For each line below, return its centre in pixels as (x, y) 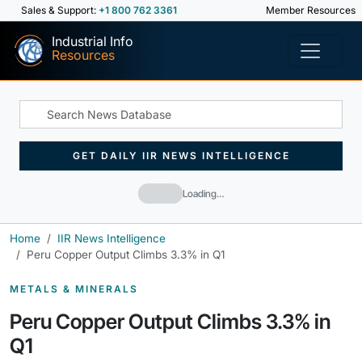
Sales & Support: (60, 10)
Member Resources (309, 10)
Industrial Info (93, 41)
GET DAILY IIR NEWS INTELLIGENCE (181, 156)
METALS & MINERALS (74, 289)
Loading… (203, 193)
